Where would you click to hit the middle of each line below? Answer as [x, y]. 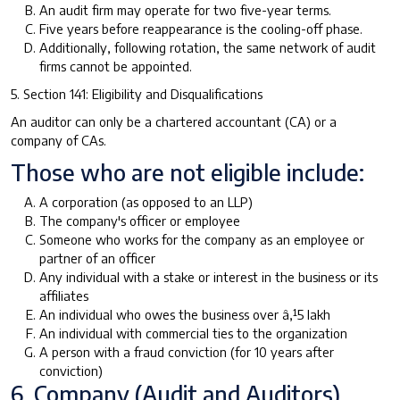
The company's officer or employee [140, 220]
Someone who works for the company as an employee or [202, 239]
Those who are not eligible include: [187, 172]
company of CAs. [58, 140]
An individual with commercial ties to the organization [193, 333]
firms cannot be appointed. [116, 66]
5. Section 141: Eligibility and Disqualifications [137, 93]
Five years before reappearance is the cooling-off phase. [201, 28]
